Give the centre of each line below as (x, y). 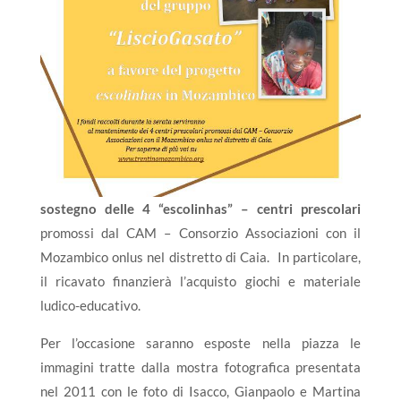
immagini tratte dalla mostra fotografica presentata (200, 367)
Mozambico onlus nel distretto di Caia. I (161, 257)
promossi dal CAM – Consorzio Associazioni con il (200, 233)
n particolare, (321, 257)
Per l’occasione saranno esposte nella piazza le (200, 343)
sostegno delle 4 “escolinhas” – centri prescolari (200, 209)
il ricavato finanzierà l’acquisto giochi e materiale (200, 282)
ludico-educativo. (90, 306)
